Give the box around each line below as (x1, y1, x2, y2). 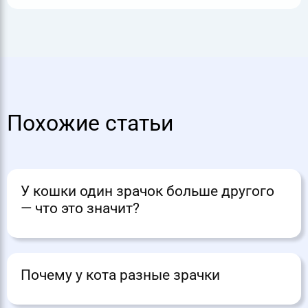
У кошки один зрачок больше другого (21, 183, 274, 200)
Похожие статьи (7, 111, 173, 137)
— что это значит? (21, 200, 140, 217)
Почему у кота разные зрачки (21, 267, 220, 284)
